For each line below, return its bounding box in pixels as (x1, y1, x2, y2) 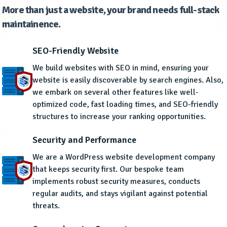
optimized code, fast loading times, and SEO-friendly (32, 99, 218, 110)
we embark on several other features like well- (32, 87, 199, 98)
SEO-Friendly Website (32, 45, 119, 57)
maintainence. (2, 18, 61, 31)
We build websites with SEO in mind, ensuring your (32, 63, 209, 73)
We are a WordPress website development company (32, 152, 215, 163)
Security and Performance (32, 134, 136, 146)
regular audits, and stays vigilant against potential (32, 188, 208, 199)
